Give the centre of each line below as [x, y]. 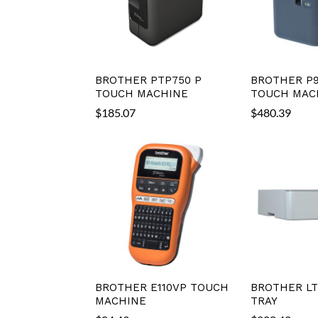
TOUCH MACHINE [142, 93]
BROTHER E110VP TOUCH [162, 287]
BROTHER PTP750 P [149, 80]
